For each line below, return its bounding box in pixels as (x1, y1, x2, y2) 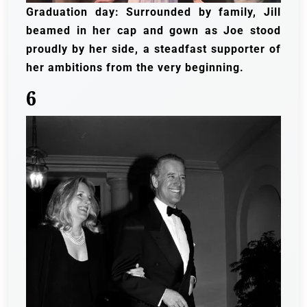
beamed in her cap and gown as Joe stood (26, 23, 281, 37)
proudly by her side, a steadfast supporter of (26, 42, 281, 56)
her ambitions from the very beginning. (26, 60, 244, 74)
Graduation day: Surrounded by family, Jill (26, 5, 281, 19)
